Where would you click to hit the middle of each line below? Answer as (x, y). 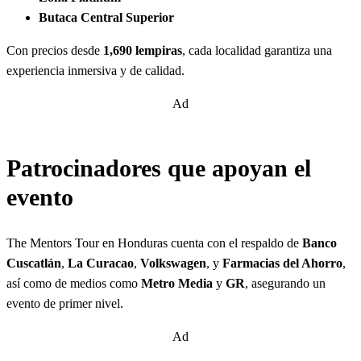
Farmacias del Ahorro (282, 263)
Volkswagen (173, 263)
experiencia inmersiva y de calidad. (95, 71)
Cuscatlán (34, 263)
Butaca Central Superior (106, 18)
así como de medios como (74, 283)
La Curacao (101, 263)
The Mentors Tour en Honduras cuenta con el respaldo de (154, 243)
